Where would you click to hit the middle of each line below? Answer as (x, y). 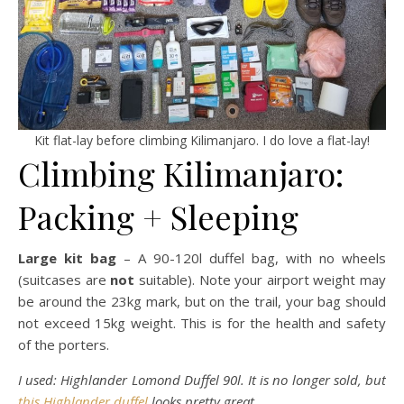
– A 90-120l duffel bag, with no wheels (251, 258)
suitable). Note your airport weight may (262, 280)
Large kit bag (67, 258)
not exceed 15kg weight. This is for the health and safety (202, 323)
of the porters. (64, 344)
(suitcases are (64, 280)
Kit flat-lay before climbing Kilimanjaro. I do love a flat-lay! (202, 140)
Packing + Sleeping (158, 216)
